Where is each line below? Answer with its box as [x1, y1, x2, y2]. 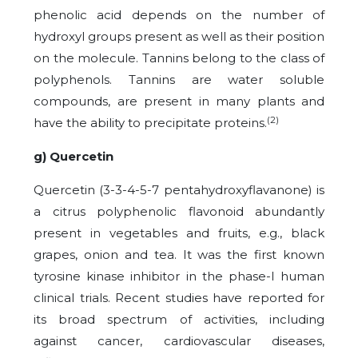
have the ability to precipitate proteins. [34, 115, 267, 131]
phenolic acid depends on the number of [34, 7, 324, 23]
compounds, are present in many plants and [34, 93, 324, 109]
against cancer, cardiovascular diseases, [34, 333, 324, 349]
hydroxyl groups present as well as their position [34, 29, 324, 45]
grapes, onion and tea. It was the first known [34, 247, 324, 263]
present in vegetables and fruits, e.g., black [34, 225, 324, 241]
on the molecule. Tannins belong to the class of [34, 50, 324, 66]
